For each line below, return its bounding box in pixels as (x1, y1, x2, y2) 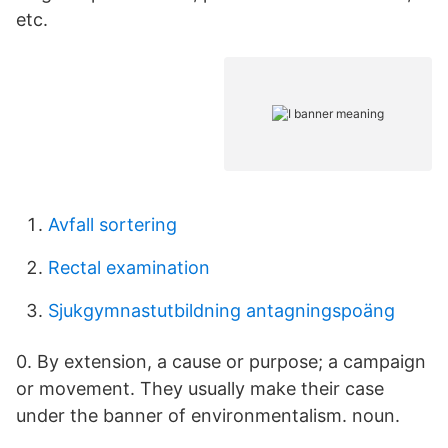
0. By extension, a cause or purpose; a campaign (16, 351, 426, 372)
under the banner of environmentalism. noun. (16, 405, 400, 426)
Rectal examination (48, 257, 210, 278)
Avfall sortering (48, 214, 177, 235)
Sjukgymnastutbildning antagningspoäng (48, 300, 395, 321)
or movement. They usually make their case (16, 378, 384, 399)
